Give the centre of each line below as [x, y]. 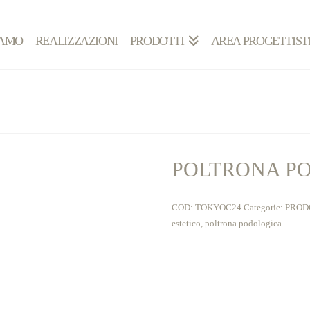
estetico [186, 223]
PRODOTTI [157, 41]
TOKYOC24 [218, 207]
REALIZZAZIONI [76, 41]
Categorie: [264, 207]
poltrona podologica [243, 223]
